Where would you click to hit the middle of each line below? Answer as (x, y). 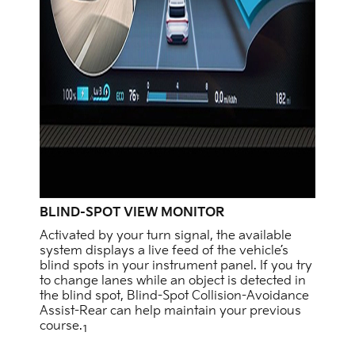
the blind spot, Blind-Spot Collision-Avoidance (174, 296)
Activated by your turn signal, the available (166, 236)
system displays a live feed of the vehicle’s (164, 251)
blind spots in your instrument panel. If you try (176, 266)
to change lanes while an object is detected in (173, 281)
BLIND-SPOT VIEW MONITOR (132, 213)
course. (61, 326)
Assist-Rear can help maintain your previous (170, 311)
